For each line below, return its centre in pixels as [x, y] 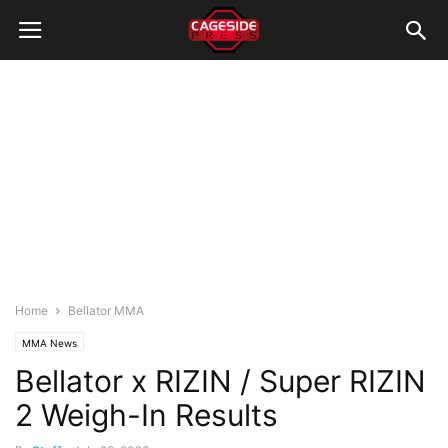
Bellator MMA [106, 310]
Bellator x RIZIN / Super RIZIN [220, 381]
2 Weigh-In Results [146, 415]
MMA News [49, 343]
